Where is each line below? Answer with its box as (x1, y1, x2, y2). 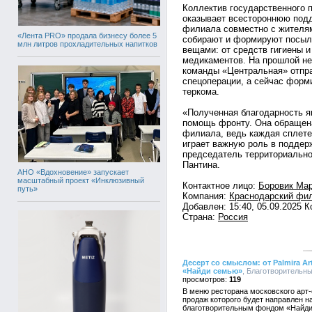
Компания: (182, 191, 229, 201)
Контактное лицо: (182, 180, 258, 191)
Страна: (182, 212, 218, 222)
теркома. (182, 86, 219, 97)
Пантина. (182, 159, 220, 170)
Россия (218, 212, 248, 222)
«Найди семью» (182, 267, 242, 275)
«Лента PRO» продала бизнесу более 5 (17, 31, 157, 40)
